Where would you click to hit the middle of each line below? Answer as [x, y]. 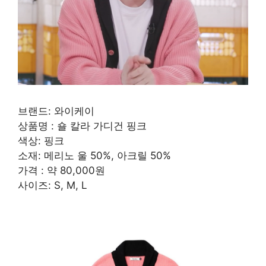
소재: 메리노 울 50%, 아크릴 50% [94, 156]
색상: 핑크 [41, 141]
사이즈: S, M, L [53, 186]
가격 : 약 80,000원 [61, 171]
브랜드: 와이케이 [56, 111]
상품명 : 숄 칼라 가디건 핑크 [82, 126]
